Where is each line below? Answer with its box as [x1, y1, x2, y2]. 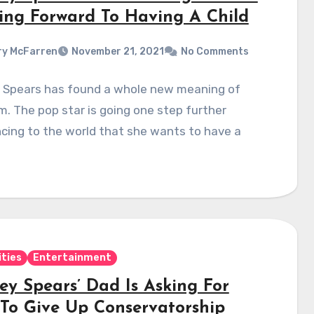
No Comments [180, 46, 249, 58]
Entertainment [32, 252, 111, 264]
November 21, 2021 [71, 46, 164, 58]
